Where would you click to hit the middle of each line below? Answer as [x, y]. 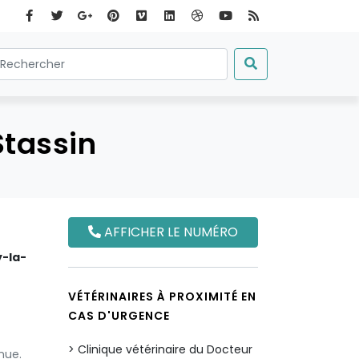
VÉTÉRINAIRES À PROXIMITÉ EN [162, 296]
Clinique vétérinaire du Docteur [165, 349]
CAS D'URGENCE [119, 316]
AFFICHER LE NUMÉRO [169, 232]
